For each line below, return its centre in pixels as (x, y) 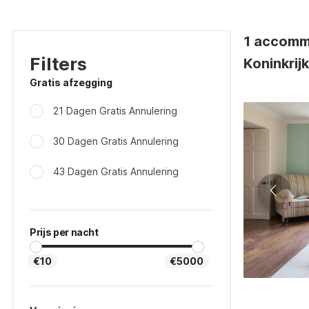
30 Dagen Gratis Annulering (116, 141)
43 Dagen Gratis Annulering (116, 171)
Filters (58, 64)
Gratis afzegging (71, 82)
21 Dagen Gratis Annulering (115, 111)
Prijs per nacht (64, 232)
